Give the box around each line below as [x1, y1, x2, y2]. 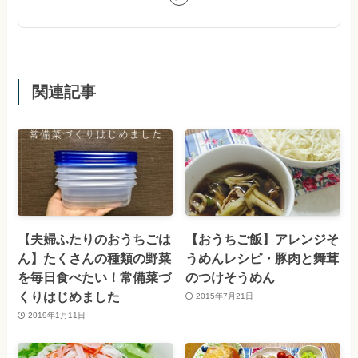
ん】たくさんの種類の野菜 [18, 250, 172, 265]
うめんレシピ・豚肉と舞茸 [185, 250, 340, 265]
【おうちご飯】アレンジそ [185, 231, 340, 246]
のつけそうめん [185, 269, 276, 284]
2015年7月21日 [195, 292, 253, 301]
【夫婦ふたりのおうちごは [18, 231, 172, 246]
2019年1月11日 [27, 311, 86, 320]
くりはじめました [18, 288, 121, 304]
